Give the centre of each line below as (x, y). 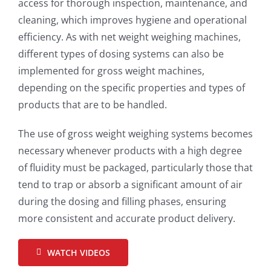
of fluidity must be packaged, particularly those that (135, 167)
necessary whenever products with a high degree (130, 150)
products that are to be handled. (92, 104)
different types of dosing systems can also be (121, 54)
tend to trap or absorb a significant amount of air (130, 184)
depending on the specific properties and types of (131, 87)
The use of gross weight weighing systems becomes (135, 133)
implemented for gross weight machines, (111, 70)
